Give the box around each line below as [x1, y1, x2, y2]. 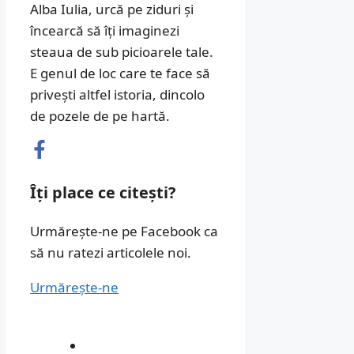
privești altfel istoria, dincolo [30, 85, 205, 104]
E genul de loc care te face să [30, 64, 210, 83]
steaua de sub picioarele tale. [30, 43, 213, 62]
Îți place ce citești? [30, 182, 175, 204]
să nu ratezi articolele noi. [30, 243, 191, 262]
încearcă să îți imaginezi [30, 21, 179, 40]
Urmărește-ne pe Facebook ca [30, 221, 218, 240]
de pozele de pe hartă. [30, 107, 170, 126]
